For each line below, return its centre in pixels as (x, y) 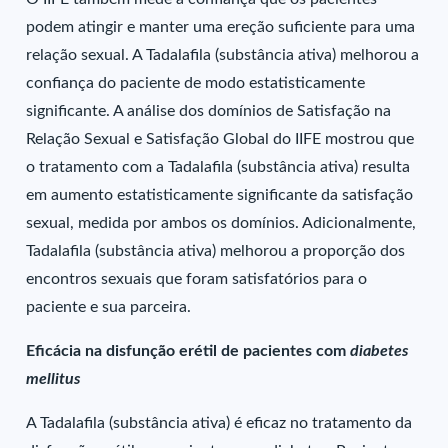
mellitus (53, 379)
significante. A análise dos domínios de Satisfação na (209, 111)
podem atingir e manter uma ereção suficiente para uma (221, 27)
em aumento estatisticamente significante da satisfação (220, 195)
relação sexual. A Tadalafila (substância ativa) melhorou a (223, 55)
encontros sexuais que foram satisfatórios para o (197, 279)
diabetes (379, 351)
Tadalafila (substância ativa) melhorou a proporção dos (216, 251)
